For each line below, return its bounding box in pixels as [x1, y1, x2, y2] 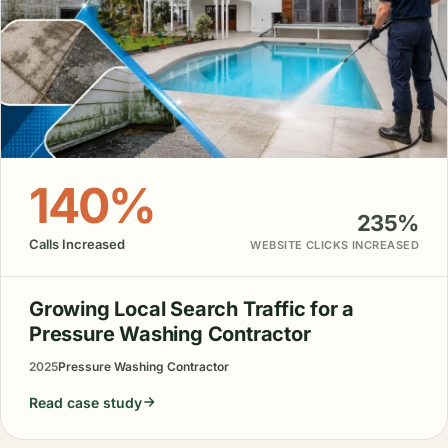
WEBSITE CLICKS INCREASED [250, 237, 419, 252]
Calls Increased [29, 235, 125, 252]
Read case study [29, 393, 142, 411]
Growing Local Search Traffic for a [29, 296, 355, 321]
